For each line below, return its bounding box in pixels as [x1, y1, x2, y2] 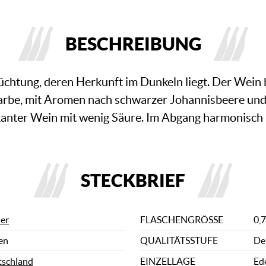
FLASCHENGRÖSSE [140, 214, 218, 225]
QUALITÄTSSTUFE [140, 235, 218, 246]
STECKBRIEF [81, 169, 185, 191]
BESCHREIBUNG [65, 33, 201, 54]
